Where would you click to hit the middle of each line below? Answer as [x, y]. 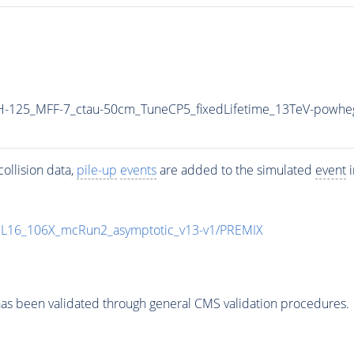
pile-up [96, 169]
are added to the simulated [235, 169]
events [138, 169]
